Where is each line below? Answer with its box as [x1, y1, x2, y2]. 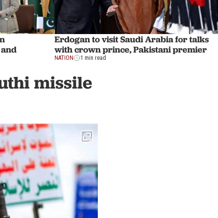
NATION [54, 54, 73, 62]
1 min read [80, 54, 106, 62]
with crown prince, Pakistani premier [54, 44, 207, 55]
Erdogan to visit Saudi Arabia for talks [54, 34, 209, 45]
